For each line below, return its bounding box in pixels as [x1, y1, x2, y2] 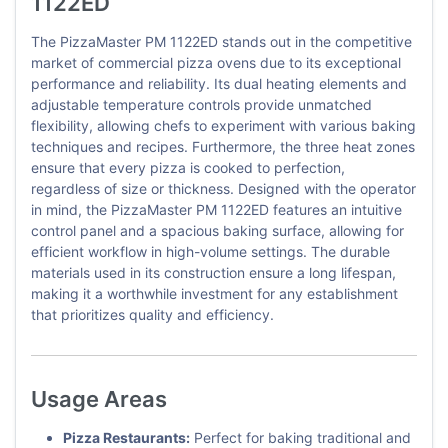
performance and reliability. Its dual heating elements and [31, 75, 407, 93]
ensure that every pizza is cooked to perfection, [31, 159, 345, 177]
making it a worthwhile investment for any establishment [31, 285, 398, 303]
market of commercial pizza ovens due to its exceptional [31, 54, 401, 72]
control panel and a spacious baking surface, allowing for [31, 222, 404, 240]
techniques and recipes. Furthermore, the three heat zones [31, 138, 415, 156]
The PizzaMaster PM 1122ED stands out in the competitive [31, 33, 412, 51]
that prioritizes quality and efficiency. [31, 306, 274, 324]
